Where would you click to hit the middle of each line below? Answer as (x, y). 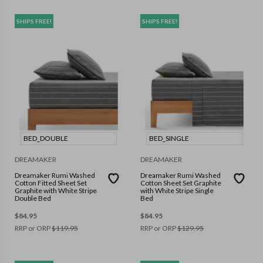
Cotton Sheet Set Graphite (181, 183)
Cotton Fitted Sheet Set (51, 183)
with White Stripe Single (177, 191)
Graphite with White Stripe (56, 191)
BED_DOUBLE (46, 139)
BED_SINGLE (169, 139)
